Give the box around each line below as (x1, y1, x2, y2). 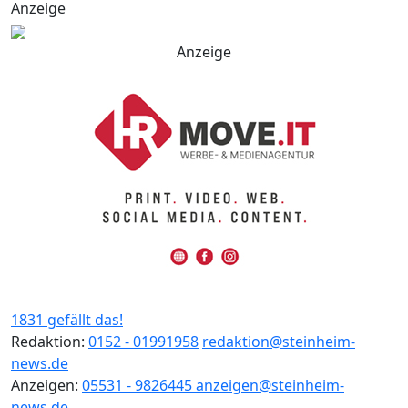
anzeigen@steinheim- (196, 375, 344, 395)
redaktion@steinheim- (202, 331, 355, 352)
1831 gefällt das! (11, 310, 123, 330)
